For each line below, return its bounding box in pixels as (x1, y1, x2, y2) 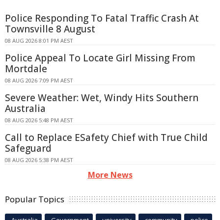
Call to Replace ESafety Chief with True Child (5, 131, 208, 144)
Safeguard (5, 142, 52, 155)
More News (87, 169, 133, 181)
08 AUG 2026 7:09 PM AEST (5, 77, 73, 84)
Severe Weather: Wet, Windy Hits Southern (5, 91, 198, 105)
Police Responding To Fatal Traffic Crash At (5, 12, 199, 25)
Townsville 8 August (5, 23, 95, 36)
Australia (5, 102, 46, 115)
